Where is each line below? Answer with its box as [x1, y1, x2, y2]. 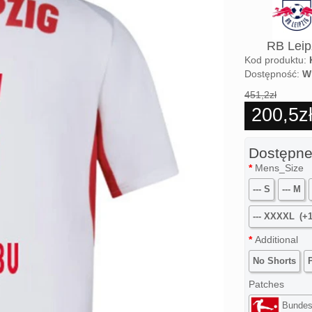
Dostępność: [244, 68, 302, 79]
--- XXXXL [253, 212, 297, 221]
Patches [249, 279, 284, 290]
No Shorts [253, 256, 296, 266]
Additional [255, 234, 298, 245]
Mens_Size [255, 162, 304, 173]
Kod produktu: [244, 54, 309, 65]
